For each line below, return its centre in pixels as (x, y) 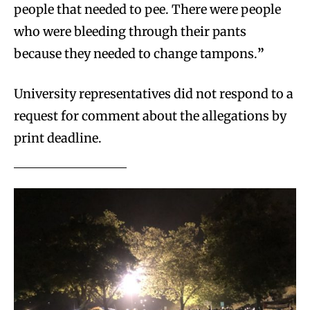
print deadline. (58, 138)
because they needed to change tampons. (136, 53)
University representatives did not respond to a (154, 93)
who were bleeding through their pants (130, 31)
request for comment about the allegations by (150, 116)
